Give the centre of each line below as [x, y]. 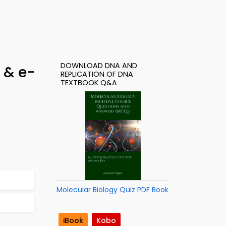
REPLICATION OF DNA [97, 74]
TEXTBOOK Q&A [89, 83]
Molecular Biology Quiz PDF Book [112, 190]
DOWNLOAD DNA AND [99, 66]
